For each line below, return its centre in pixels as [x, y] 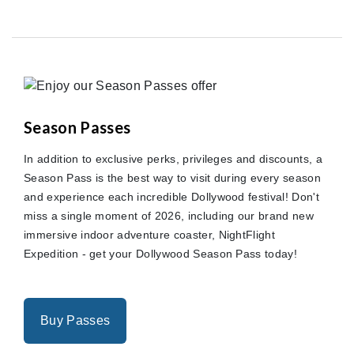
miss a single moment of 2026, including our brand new [169, 215]
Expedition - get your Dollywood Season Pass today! [161, 253]
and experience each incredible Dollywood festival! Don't [171, 196]
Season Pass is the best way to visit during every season [172, 177]
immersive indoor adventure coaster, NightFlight [150, 234]
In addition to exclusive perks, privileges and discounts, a [173, 158]
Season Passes [77, 127]
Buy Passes [75, 320]
